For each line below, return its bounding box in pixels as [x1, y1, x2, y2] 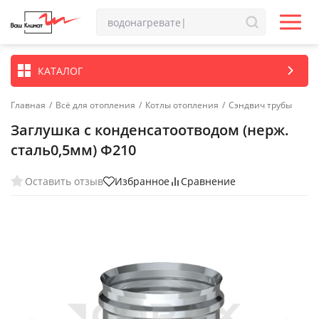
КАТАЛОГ [38, 63, 83, 78]
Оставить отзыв [25, 174, 103, 188]
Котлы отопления [145, 99, 219, 111]
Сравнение [181, 174, 236, 188]
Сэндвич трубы [229, 99, 292, 111]
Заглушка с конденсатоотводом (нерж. [11, 120, 289, 140]
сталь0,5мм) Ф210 [11, 140, 136, 159]
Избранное [115, 174, 169, 188]
